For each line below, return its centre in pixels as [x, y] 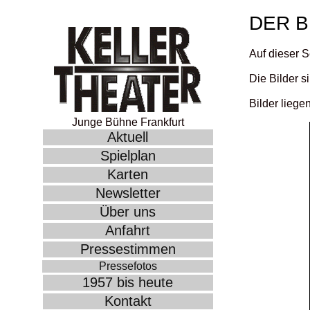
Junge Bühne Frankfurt [128, 122]
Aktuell [128, 137]
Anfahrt [128, 230]
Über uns [128, 211]
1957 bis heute [128, 282]
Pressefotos [128, 266]
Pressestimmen [128, 249]
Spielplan [128, 155]
